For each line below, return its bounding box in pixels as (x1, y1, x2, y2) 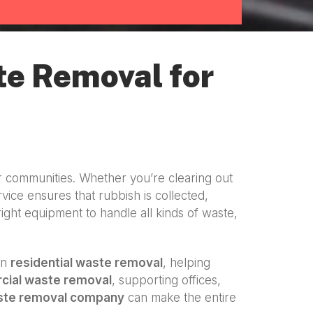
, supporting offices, (112, 272, 221, 287)
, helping (163, 255, 210, 270)
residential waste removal (10, 255, 163, 270)
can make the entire (124, 290, 236, 305)
